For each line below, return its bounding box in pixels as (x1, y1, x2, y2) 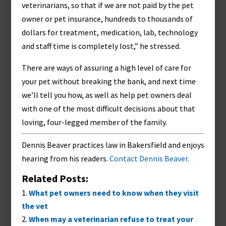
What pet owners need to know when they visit (28, 188, 199, 198)
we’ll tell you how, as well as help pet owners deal (21, 90, 192, 100)
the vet (21, 201, 48, 211)
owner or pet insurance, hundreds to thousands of (21, 14, 193, 24)
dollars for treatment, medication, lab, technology (21, 27, 198, 37)
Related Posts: (21, 172, 88, 185)
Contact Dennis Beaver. (109, 153, 189, 163)
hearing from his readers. (21, 153, 109, 163)
